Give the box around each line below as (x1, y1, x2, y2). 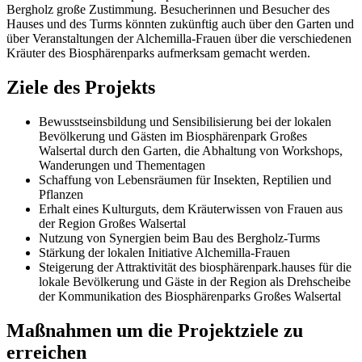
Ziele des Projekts (6, 77, 155, 99)
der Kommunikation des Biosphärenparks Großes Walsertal (39, 289, 341, 304)
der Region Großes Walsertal (39, 217, 186, 231)
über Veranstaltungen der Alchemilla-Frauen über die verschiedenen (6, 32, 351, 46)
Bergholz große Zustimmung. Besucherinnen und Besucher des (6, 2, 330, 17)
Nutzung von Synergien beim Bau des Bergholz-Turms (39, 231, 320, 246)
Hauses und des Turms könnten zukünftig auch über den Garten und (6, 17, 354, 32)
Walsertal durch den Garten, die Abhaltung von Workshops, (39, 144, 343, 158)
